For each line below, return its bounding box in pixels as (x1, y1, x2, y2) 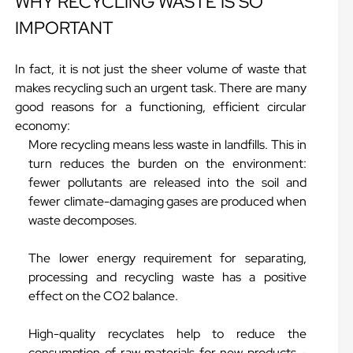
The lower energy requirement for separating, (28, 250, 307, 266)
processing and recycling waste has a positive (28, 269, 307, 285)
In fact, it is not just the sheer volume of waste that (15, 61, 307, 77)
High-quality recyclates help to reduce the (28, 325, 307, 342)
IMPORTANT (15, 17, 114, 39)
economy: (15, 117, 71, 134)
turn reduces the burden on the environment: (28, 155, 307, 172)
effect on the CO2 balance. (28, 288, 179, 304)
